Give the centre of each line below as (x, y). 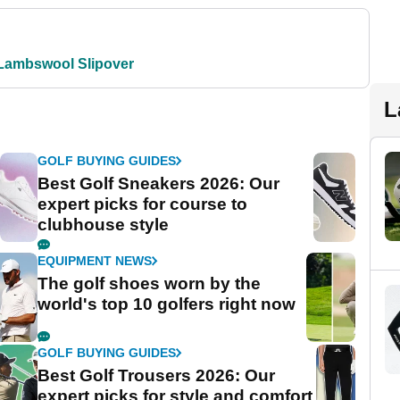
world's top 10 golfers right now (167, 304)
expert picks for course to (143, 204)
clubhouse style (104, 225)
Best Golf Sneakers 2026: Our (159, 184)
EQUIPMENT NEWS (95, 261)
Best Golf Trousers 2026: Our (157, 376)
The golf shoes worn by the (150, 284)
